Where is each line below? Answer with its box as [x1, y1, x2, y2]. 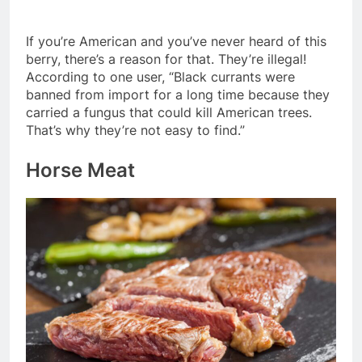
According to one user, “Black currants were [26, 69, 295, 86]
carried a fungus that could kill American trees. [26, 104, 312, 121]
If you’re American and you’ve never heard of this [26, 33, 326, 50]
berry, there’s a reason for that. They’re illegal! [26, 51, 306, 68]
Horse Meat [26, 158, 135, 183]
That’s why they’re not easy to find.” [26, 122, 245, 139]
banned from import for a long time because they [26, 86, 330, 103]
